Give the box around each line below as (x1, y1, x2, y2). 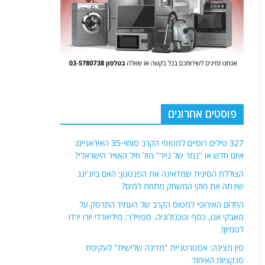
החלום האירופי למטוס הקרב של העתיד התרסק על (79, 186, 244, 198)
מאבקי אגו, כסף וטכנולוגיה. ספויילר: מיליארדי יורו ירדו (69, 198, 244, 210)
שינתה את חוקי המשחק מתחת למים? (122, 167, 244, 179)
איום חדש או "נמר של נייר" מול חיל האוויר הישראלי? (75, 137, 244, 148)
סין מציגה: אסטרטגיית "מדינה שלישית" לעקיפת (86, 229, 244, 241)
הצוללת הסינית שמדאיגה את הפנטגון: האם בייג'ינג (77, 155, 244, 167)
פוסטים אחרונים (168, 93, 237, 108)
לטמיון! (221, 211, 244, 222)
